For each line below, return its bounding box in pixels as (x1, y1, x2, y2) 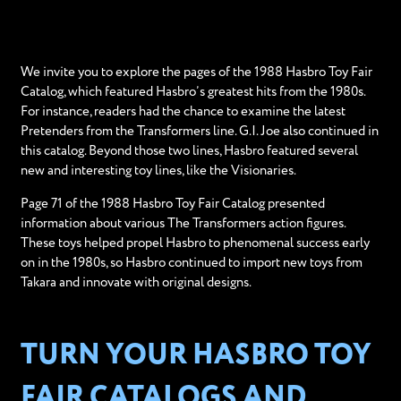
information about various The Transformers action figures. (20, 217, 346, 230)
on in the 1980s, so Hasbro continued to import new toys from (20, 256, 363, 269)
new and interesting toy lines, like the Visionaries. (20, 164, 296, 177)
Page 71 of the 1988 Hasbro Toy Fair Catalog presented (20, 197, 325, 210)
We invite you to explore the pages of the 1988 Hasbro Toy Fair (20, 65, 372, 79)
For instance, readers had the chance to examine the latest (20, 105, 346, 118)
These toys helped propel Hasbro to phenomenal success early (20, 236, 370, 250)
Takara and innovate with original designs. (20, 276, 252, 289)
